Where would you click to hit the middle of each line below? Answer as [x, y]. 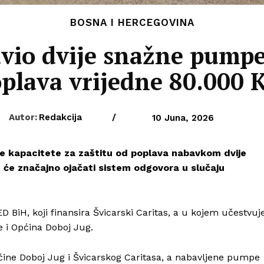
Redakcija [60, 117]
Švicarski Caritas [131, 213]
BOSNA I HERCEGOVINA [132, 22]
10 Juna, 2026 [183, 118]
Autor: [23, 117]
